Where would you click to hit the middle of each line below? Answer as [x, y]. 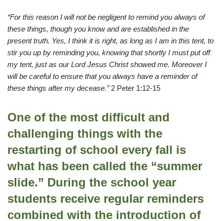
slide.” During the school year [92, 183]
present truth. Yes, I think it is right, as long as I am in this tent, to [110, 41]
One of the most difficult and [89, 117]
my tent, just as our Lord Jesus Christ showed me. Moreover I [107, 65]
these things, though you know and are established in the [98, 29]
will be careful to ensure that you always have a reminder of [102, 76]
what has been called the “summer [105, 166]
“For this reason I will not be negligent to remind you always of [106, 17]
